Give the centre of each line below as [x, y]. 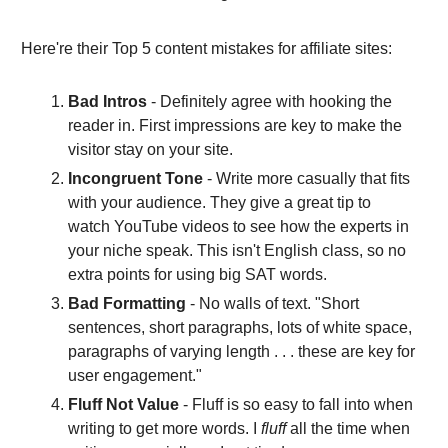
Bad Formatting [127, 303]
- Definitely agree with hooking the [269, 101]
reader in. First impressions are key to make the [235, 125]
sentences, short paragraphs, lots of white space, [240, 327]
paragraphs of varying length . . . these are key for [241, 351]
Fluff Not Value [123, 404]
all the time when [348, 428]
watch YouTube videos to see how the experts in [238, 226]
